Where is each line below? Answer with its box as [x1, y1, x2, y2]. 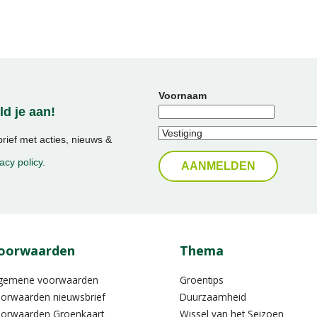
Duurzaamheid [180, 289, 246, 304]
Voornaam [158, 90, 207, 102]
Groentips [180, 272, 224, 287]
